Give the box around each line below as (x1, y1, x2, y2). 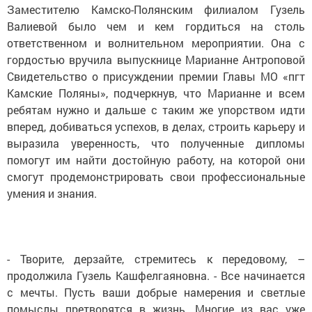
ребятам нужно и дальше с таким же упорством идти (7, 102, 305, 117)
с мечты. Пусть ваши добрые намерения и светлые (7, 285, 305, 299)
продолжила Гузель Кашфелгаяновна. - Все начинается (7, 268, 305, 283)
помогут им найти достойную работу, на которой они (7, 153, 305, 167)
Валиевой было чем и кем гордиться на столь (7, 19, 305, 33)
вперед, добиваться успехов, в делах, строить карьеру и (7, 119, 305, 134)
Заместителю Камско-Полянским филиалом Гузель (7, 2, 305, 17)
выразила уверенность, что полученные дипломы (7, 136, 305, 150)
